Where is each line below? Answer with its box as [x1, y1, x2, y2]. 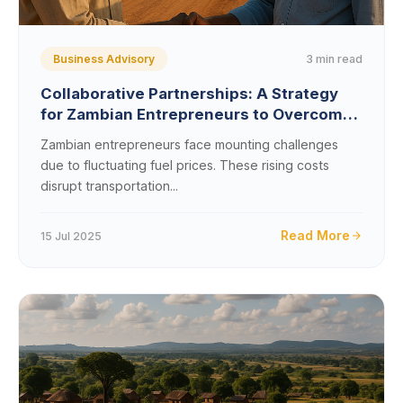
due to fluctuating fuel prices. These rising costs [40, 157, 329, 173]
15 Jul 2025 [40, 228, 102, 243]
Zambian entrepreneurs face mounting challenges [40, 137, 338, 152]
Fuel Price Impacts [40, 126, 182, 144]
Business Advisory [53, 52, 155, 66]
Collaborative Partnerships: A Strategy [40, 85, 338, 103]
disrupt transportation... [40, 178, 178, 193]
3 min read [306, 51, 363, 66]
